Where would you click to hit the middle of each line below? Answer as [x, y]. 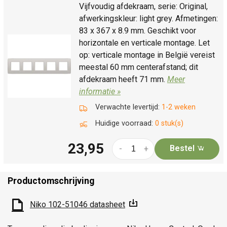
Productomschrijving [51, 181]
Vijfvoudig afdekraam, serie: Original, [143, 6]
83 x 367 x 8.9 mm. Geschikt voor [138, 30]
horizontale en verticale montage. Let [144, 43]
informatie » [100, 91]
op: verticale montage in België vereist [147, 55]
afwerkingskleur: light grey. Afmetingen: [148, 18]
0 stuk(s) [169, 123]
